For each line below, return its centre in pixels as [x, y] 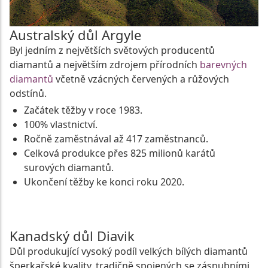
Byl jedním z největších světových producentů [112, 51]
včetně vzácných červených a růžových [141, 79]
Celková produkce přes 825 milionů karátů [120, 153]
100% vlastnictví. [61, 125]
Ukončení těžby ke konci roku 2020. [104, 182]
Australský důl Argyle [75, 35]
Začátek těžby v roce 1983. [83, 110]
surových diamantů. [69, 168]
